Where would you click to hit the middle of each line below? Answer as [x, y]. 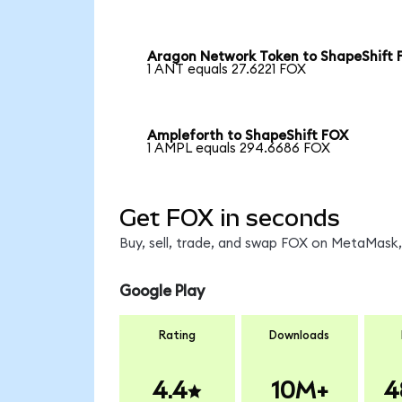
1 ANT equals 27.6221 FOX [227, 70]
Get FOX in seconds [229, 218]
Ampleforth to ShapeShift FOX [248, 136]
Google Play [162, 292]
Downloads [300, 335]
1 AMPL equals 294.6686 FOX [239, 149]
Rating [177, 335]
